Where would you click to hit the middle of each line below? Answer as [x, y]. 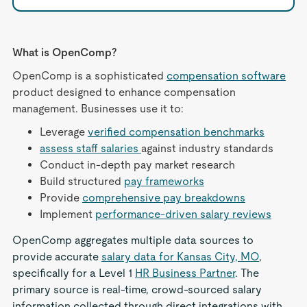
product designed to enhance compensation [124, 92]
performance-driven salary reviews [183, 214]
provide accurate [57, 257]
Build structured [82, 181]
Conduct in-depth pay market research [137, 165]
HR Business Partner [185, 273]
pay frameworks [164, 181]
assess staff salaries [90, 148]
